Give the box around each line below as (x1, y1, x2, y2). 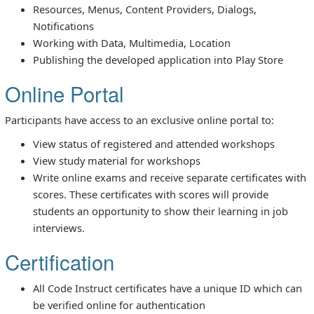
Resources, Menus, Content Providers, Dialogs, (33, 1, 257, 16)
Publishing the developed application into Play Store (33, 52, 283, 67)
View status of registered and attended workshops (33, 136, 275, 151)
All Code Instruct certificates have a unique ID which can (33, 280, 302, 295)
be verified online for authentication (33, 297, 205, 312)
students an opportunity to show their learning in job (33, 203, 288, 218)
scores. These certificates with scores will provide (33, 186, 268, 201)
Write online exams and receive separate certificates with (33, 170, 306, 184)
